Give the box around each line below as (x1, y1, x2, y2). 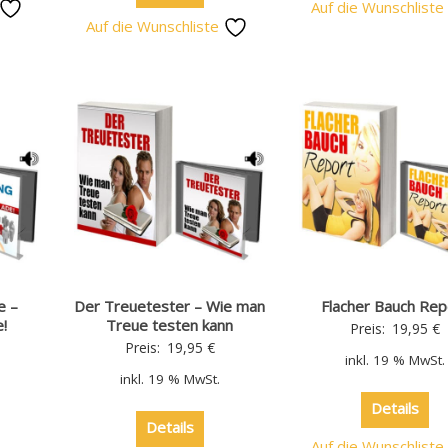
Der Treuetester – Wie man (74, 295, 266, 316)
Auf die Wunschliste (86, 15, 224, 36)
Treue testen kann (106, 314, 234, 335)
